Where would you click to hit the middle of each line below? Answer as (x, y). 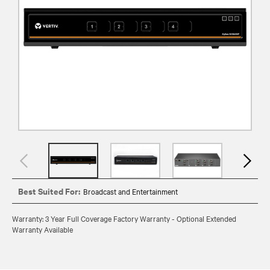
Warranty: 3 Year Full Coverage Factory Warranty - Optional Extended (124, 218)
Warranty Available (42, 229)
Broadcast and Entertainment (130, 191)
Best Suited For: (49, 190)
